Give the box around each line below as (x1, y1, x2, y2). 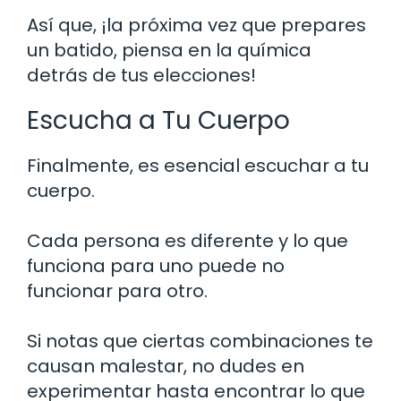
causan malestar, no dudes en (27, 353, 304, 379)
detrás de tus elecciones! (27, 62, 256, 88)
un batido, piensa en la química (27, 37, 311, 63)
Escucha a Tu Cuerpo (27, 102, 290, 138)
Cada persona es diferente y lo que (27, 227, 348, 253)
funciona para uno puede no (27, 252, 285, 278)
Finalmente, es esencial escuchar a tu (27, 152, 369, 178)
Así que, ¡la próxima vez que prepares (27, 12, 366, 38)
